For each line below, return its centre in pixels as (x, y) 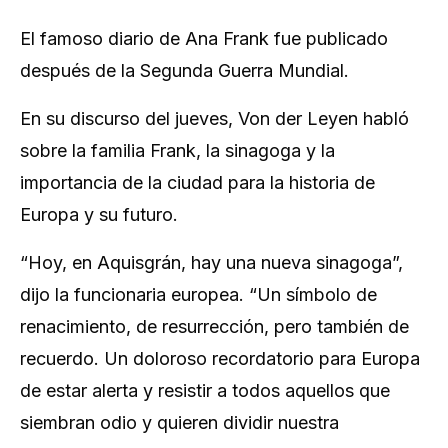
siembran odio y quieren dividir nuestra (179, 422)
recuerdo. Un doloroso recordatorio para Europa (220, 358)
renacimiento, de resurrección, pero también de (214, 326)
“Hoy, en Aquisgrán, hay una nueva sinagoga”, (211, 262)
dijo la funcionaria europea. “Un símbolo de (198, 294)
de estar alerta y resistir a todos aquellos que (205, 390)
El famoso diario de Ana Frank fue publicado (204, 38)
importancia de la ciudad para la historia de (197, 182)
